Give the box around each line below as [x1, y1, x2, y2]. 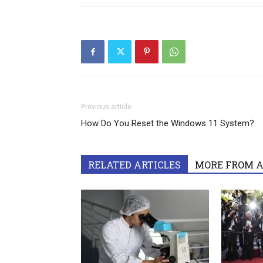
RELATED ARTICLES [88, 159, 181, 171]
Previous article [81, 103, 131, 112]
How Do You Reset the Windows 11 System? [81, 118, 254, 129]
